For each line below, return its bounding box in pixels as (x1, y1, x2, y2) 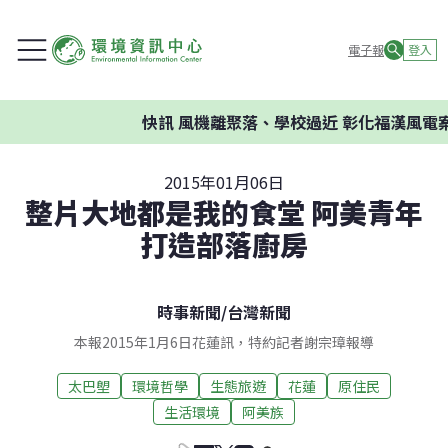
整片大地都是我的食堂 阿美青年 (25, 192, 423, 232)
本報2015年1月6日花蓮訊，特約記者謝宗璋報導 (74, 332, 374, 352)
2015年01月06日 (164, 170, 284, 194)
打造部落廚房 (140, 224, 308, 264)
